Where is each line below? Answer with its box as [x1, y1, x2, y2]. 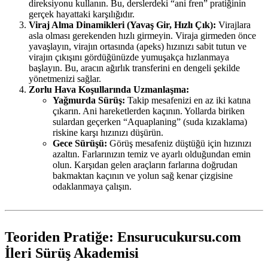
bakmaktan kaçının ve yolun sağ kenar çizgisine [53, 170, 233, 181]
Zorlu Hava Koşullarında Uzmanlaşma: [29, 84, 189, 95]
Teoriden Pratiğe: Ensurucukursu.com [5, 229, 241, 245]
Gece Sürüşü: [53, 138, 107, 149]
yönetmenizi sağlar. [29, 74, 101, 84]
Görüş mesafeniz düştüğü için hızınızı [107, 138, 251, 149]
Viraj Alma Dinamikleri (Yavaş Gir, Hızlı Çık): [29, 20, 216, 31]
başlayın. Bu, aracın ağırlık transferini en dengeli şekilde [29, 63, 240, 74]
